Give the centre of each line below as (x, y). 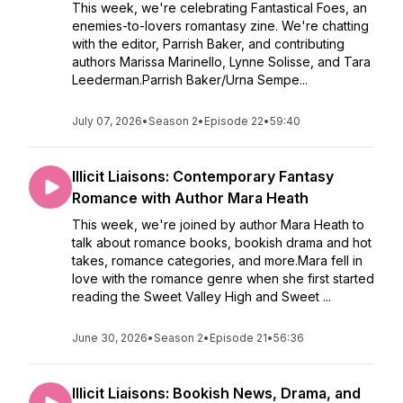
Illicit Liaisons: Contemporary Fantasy (203, 176)
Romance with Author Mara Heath (190, 198)
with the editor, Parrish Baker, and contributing (208, 44)
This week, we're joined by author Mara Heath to (218, 224)
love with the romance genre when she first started (223, 278)
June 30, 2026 (110, 338)
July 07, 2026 (107, 121)
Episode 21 (238, 338)
